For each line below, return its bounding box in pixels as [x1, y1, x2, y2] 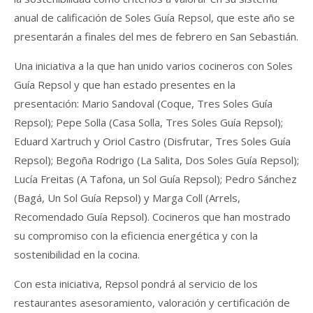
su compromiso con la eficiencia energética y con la [14, 228, 258, 242]
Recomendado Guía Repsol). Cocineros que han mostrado [14, 209, 291, 224]
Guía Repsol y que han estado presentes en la [14, 77, 235, 92]
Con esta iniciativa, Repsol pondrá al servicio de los [14, 276, 258, 291]
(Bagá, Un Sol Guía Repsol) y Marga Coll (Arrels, [14, 190, 240, 205]
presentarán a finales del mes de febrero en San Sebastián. [14, 29, 298, 43]
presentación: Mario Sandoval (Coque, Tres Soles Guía [14, 96, 272, 110]
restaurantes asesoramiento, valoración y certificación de [14, 295, 290, 310]
